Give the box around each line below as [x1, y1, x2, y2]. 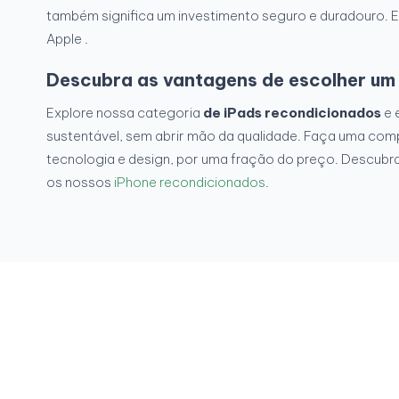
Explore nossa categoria [46, 104, 203, 122]
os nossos [46, 174, 114, 191]
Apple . [46, 30, 88, 48]
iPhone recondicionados [114, 174, 265, 191]
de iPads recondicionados [203, 104, 381, 122]
